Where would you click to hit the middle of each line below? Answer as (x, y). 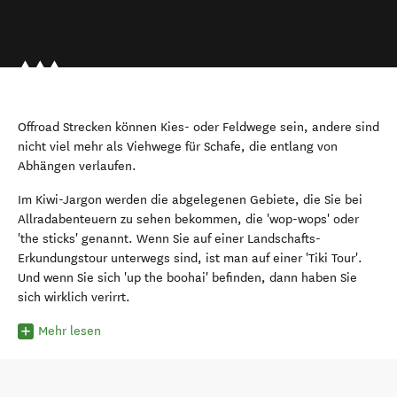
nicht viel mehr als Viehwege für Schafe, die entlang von (178, 147)
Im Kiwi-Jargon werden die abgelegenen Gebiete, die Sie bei (190, 200)
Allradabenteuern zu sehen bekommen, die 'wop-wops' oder (188, 219)
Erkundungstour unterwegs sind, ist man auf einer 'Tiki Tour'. (190, 258)
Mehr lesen (70, 331)
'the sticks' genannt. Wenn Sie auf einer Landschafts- (169, 239)
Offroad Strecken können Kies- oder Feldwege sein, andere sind (198, 127)
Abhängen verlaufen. (77, 166)
